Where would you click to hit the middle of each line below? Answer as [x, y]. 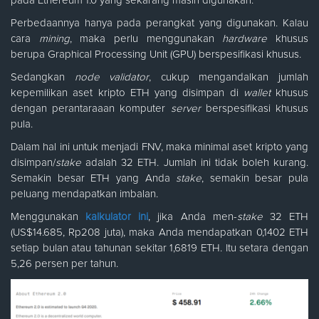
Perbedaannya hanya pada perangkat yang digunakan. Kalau [159, 23]
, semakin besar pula [255, 178]
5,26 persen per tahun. [64, 263]
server [188, 108]
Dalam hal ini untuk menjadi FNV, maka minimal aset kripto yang [159, 147]
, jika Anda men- [193, 216]
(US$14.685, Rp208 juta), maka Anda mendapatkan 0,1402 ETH [159, 232]
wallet [257, 93]
